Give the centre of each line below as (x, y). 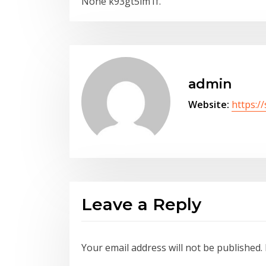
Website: (209, 105)
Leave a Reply (141, 204)
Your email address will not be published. (172, 247)
